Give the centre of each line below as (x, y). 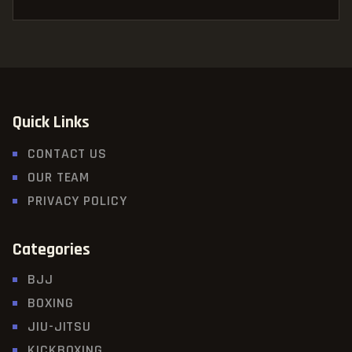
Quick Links (51, 122)
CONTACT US (67, 154)
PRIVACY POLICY (77, 201)
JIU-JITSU (60, 327)
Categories (51, 250)
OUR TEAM (59, 178)
